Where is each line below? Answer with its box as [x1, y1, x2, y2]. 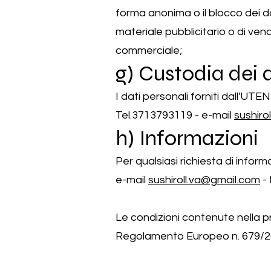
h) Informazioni [116, 125, 258, 151]
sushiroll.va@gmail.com [148, 174, 260, 186]
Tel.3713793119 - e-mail [116, 109, 234, 121]
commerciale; [116, 45, 182, 56]
